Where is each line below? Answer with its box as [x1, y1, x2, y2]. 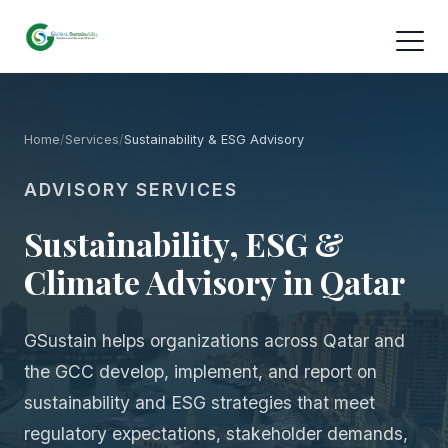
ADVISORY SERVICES [24, 179, 238, 200]
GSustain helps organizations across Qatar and [24, 330, 405, 351]
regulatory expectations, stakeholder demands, [24, 423, 408, 444]
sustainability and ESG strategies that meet [24, 392, 375, 413]
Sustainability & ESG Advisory [124, 132, 304, 147]
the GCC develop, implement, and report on [24, 361, 377, 382]
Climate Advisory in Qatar [24, 260, 405, 303]
